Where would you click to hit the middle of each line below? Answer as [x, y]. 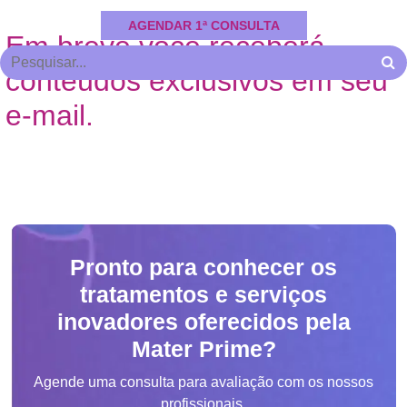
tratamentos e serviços [203, 294]
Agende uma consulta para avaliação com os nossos [203, 382]
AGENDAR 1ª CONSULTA [203, 25]
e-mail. [49, 115]
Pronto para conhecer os [203, 267]
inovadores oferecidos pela [203, 322]
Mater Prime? [203, 349]
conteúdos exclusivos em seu [196, 81]
